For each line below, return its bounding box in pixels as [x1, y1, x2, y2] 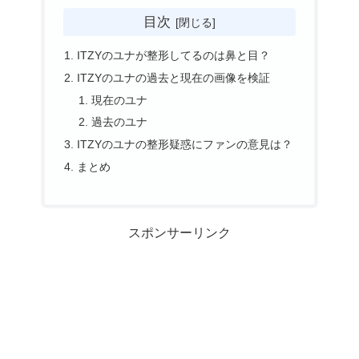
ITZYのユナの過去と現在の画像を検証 [77, 71, 271, 84]
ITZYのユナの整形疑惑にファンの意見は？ [77, 138, 293, 151]
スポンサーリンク [128, 226, 231, 240]
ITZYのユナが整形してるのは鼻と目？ [77, 48, 271, 62]
